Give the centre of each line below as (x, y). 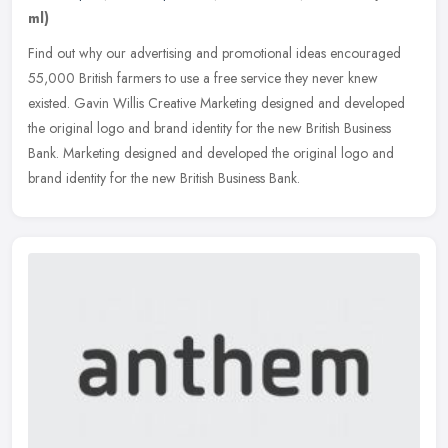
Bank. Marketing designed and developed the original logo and (211, 152)
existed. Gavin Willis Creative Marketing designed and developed (216, 102)
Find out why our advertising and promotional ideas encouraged (214, 52)
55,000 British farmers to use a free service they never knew (203, 77)
